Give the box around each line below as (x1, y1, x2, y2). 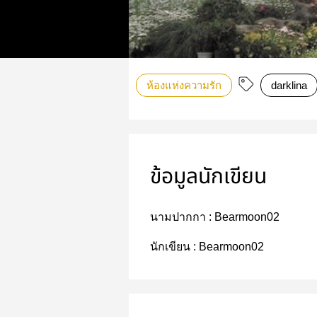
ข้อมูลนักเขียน (150, 161, 267, 193)
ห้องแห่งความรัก (146, 79, 221, 91)
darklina (271, 79, 307, 91)
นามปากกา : (150, 211, 214, 223)
